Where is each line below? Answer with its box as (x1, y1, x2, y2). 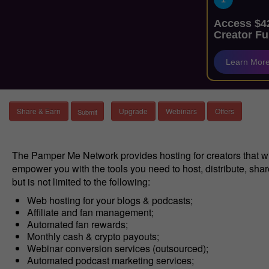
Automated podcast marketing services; (26, 253, 194, 267)
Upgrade (119, 106, 148, 116)
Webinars (166, 106, 197, 116)
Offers (215, 106, 234, 116)
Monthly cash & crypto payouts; (26, 229, 159, 243)
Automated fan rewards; (26, 217, 128, 231)
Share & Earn (17, 106, 61, 116)
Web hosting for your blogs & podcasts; (26, 193, 193, 207)
